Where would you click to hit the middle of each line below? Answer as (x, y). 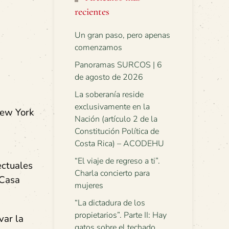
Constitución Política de (117, 131)
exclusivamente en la (112, 107)
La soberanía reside (109, 95)
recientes (92, 12)
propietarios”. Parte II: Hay (121, 215)
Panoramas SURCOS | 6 (118, 65)
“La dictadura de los (110, 203)
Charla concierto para (112, 173)
